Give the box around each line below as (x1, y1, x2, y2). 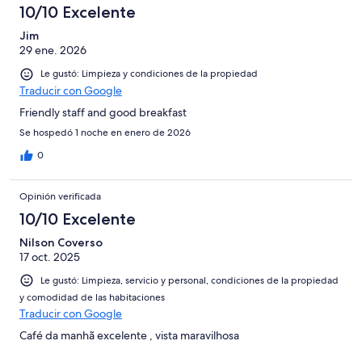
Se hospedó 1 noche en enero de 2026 (19, 125, 191, 139)
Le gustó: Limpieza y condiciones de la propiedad (40, 67, 258, 81)
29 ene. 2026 (19, 43, 86, 58)
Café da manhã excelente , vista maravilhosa (19, 327, 239, 343)
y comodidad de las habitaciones (19, 290, 165, 304)
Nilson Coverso (19, 234, 103, 250)
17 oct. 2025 (19, 249, 80, 264)
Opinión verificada (19, 189, 101, 203)
